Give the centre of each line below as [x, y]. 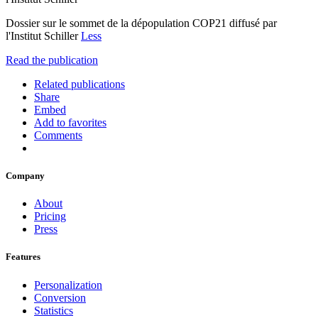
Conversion [60, 297]
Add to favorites [70, 122]
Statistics [54, 310]
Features [23, 257]
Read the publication [52, 60]
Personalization [68, 285]
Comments [58, 135]
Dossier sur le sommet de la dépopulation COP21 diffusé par [141, 23]
